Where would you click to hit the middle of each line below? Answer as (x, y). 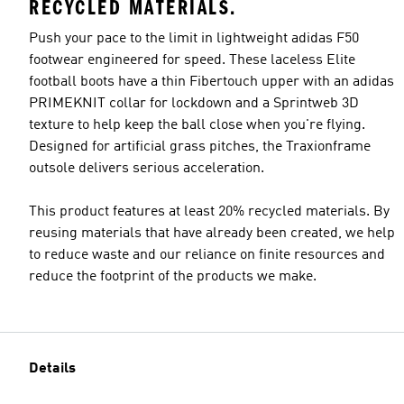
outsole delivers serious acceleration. (147, 168)
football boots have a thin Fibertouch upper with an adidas (211, 82)
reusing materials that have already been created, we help (212, 233)
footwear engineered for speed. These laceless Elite (192, 60)
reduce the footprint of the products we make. (173, 276)
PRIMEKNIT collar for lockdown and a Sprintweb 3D (194, 103)
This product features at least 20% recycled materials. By (209, 211)
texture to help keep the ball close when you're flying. (197, 125)
